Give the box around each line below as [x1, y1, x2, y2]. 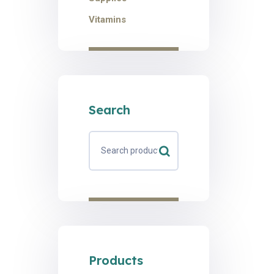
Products [88, 253, 143, 268]
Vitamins [88, 14, 126, 25]
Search [88, 102, 130, 117]
